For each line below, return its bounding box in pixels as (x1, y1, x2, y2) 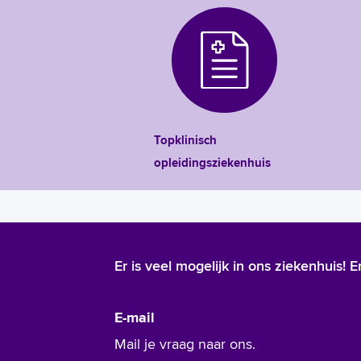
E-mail (114, 307, 155, 329)
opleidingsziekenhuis (154, 154, 272, 172)
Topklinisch (154, 131, 218, 150)
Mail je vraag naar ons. (114, 333, 255, 354)
